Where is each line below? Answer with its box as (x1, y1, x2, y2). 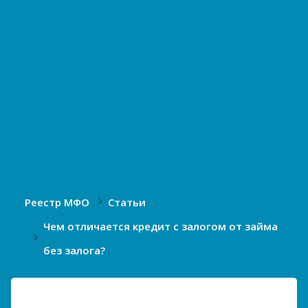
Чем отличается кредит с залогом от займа (43, 219, 278, 233)
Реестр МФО (25, 195, 89, 209)
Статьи (108, 195, 146, 209)
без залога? (43, 243, 105, 257)
